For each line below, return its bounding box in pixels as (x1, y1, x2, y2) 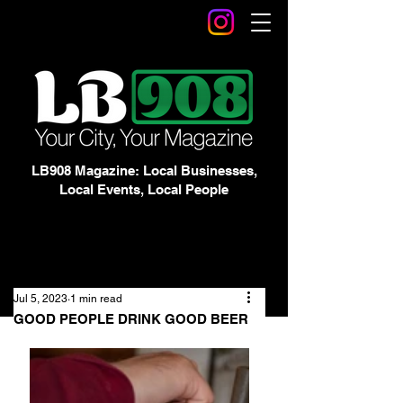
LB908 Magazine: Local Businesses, (31, 163, 257, 178)
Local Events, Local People (59, 182, 228, 197)
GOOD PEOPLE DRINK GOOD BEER (13, 311, 248, 327)
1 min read (70, 292, 122, 305)
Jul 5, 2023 (13, 292, 67, 305)
